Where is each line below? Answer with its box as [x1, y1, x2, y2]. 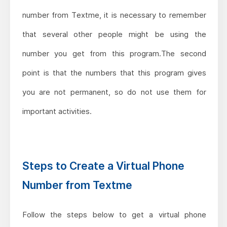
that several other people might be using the [22, 29, 206, 39]
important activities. [22, 106, 92, 116]
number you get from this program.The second [22, 48, 206, 58]
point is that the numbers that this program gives [22, 67, 206, 78]
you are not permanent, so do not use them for [22, 87, 206, 97]
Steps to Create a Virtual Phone [22, 159, 184, 172]
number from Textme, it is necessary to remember [22, 10, 206, 20]
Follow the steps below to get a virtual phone [22, 209, 206, 219]
